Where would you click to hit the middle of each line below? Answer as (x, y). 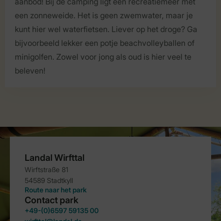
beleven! (30, 71)
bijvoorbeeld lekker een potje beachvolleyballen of (105, 43)
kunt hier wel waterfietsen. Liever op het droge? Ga (106, 29)
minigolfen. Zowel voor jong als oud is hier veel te (103, 57)
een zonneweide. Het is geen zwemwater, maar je (104, 15)
